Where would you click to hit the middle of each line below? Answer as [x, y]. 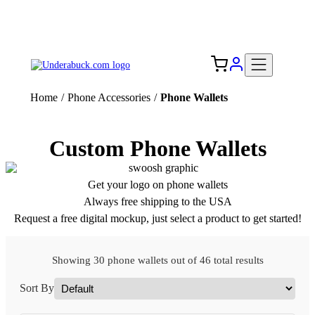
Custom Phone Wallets [157, 148]
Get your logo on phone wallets [157, 185]
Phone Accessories [109, 97]
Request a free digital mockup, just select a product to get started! [157, 218]
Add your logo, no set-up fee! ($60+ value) [157, 17]
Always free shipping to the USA [157, 201]
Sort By [37, 288]
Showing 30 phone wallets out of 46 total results [157, 260]
